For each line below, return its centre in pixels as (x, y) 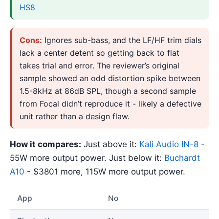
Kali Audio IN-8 (169, 144)
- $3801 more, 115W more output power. (105, 171)
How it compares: (45, 144)
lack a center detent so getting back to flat (99, 53)
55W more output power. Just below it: (87, 158)
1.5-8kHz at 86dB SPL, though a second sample (108, 91)
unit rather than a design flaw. (75, 117)
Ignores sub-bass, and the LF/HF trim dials (122, 40)
